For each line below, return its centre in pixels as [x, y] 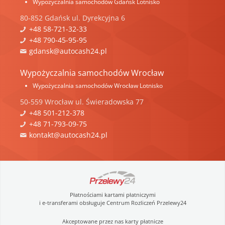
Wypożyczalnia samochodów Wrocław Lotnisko [98, 85]
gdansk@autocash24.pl [68, 51]
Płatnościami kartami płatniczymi [113, 194]
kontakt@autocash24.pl [68, 135]
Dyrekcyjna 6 [104, 18]
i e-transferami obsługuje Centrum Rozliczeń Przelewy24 [113, 202]
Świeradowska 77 [115, 101]
